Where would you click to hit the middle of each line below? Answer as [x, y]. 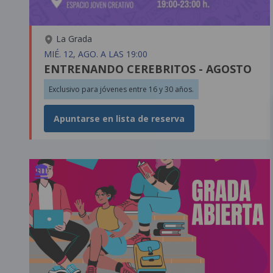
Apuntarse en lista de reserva [119, 118]
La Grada [73, 38]
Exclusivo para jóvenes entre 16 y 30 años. [121, 89]
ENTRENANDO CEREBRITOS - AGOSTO [148, 69]
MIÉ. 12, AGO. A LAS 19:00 [96, 54]
